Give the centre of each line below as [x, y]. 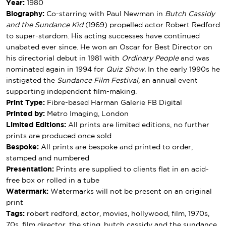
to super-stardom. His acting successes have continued [103, 37]
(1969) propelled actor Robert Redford [153, 25]
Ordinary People [150, 59]
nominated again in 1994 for [56, 70]
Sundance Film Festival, [99, 81]
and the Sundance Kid [46, 25]
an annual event [170, 81]
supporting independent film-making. [71, 92]
